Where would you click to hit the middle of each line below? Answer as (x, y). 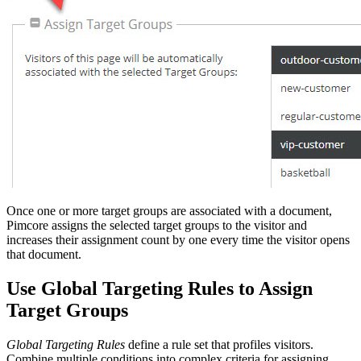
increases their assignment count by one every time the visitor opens (178, 239)
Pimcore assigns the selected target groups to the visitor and (157, 225)
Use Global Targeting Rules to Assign (160, 288)
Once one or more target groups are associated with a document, (169, 210)
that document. (44, 254)
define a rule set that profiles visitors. (219, 344)
